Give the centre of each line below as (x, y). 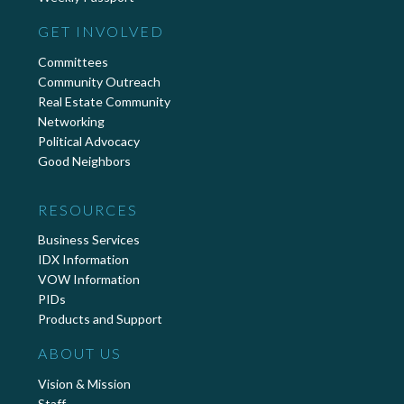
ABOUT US (80, 353)
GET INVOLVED (101, 31)
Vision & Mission (84, 384)
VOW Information (89, 280)
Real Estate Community (104, 101)
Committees (73, 61)
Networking (71, 121)
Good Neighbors (84, 161)
